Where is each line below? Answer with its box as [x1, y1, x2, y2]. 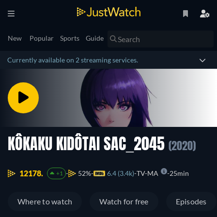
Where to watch [17, 197, 73, 206]
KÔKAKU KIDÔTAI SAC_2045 [8, 138, 169, 153]
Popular [30, 34, 54, 42]
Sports [60, 34, 79, 42]
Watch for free [99, 197, 149, 206]
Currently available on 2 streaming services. [7, 56, 138, 64]
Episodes [175, 197, 207, 206]
